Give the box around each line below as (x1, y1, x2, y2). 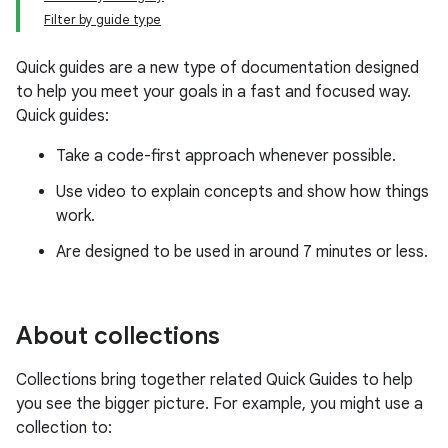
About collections (16, 321, 220, 351)
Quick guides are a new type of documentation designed (16, 58, 419, 78)
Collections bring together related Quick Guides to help (16, 370, 413, 390)
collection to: (16, 418, 112, 438)
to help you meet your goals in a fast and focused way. (16, 82, 411, 102)
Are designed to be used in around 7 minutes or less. (56, 242, 428, 262)
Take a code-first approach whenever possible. (56, 146, 396, 166)
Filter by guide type (44, 11, 161, 28)
